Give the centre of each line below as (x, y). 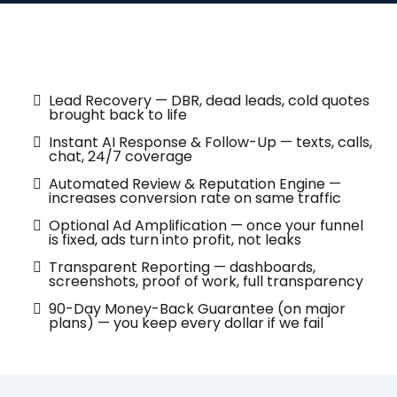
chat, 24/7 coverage (121, 156)
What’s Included (140, 52)
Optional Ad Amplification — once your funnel (206, 225)
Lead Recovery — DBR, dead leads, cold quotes (210, 100)
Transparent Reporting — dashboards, (183, 267)
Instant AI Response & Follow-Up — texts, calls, (211, 142)
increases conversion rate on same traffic (195, 198)
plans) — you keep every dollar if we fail (187, 323)
